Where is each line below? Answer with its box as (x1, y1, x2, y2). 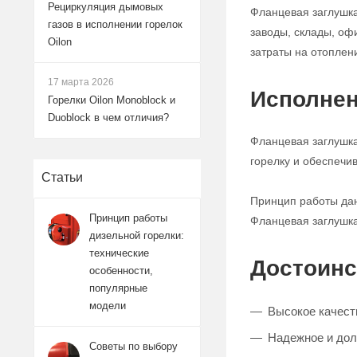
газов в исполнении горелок (48, 18, 182, 30)
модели (89, 300, 126, 312)
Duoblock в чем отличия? (48, 112, 169, 124)
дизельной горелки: (89, 229, 184, 241)
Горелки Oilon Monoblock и (48, 94, 175, 106)
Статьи (41, 171, 83, 184)
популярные (89, 282, 147, 294)
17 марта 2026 (48, 76, 114, 88)
